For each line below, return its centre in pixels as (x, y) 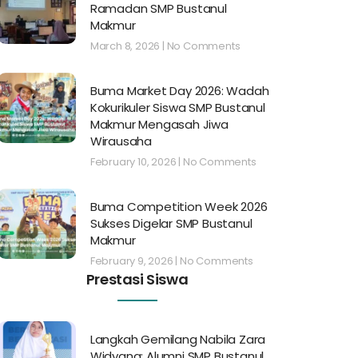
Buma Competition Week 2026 (179, 207)
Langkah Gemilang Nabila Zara (178, 340)
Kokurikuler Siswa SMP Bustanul (177, 108)
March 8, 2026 (126, 46)
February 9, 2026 (133, 261)
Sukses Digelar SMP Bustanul (171, 224)
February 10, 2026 (134, 162)
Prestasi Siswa (137, 280)
